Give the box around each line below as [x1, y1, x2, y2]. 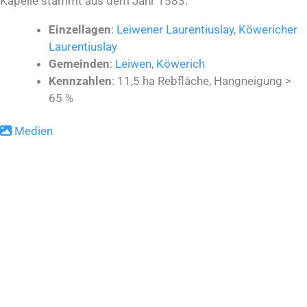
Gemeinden [49, 57, 110, 71]
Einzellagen [49, 23, 111, 37]
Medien [12, 123, 53, 138]
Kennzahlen [49, 74, 112, 88]
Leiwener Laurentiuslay [116, 23, 234, 37]
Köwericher [238, 23, 297, 37]
